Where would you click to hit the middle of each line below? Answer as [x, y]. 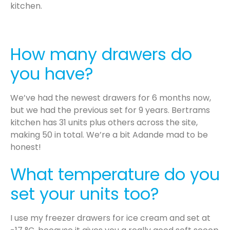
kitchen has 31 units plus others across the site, [104, 122]
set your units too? [85, 194]
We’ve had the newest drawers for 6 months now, [111, 98]
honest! [26, 147]
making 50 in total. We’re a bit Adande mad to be [109, 135]
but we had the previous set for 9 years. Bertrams [110, 110]
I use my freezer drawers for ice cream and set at [110, 218]
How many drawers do [101, 54]
